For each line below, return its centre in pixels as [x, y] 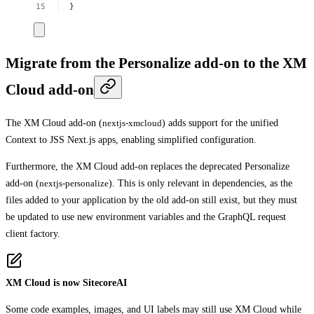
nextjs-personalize [74, 183]
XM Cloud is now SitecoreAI [66, 282]
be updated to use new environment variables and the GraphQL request [146, 217]
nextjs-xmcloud [132, 123]
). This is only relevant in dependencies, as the [200, 183]
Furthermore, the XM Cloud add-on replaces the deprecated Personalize [148, 166]
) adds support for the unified [220, 123]
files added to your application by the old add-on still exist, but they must [151, 200]
